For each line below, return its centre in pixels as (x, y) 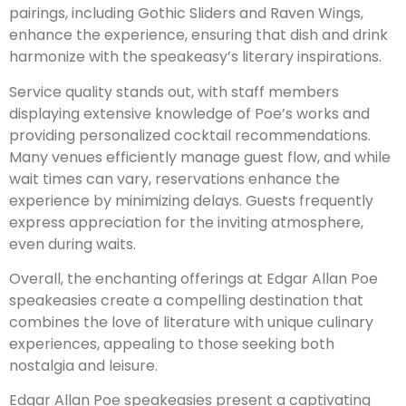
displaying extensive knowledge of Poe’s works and (189, 113)
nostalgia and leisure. (83, 365)
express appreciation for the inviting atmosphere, (186, 222)
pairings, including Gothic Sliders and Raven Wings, (186, 14)
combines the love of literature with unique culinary (191, 322)
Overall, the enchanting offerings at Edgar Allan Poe (193, 278)
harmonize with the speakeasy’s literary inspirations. (195, 57)
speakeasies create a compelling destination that (186, 300)
